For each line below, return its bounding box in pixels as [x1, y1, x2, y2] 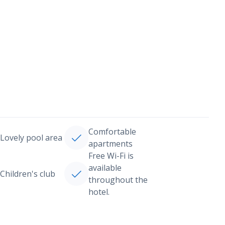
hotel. [88, 186, 109, 197]
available [88, 162, 122, 173]
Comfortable [88, 126, 136, 137]
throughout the [88, 174, 148, 185]
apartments [88, 138, 133, 149]
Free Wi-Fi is [88, 150, 134, 161]
